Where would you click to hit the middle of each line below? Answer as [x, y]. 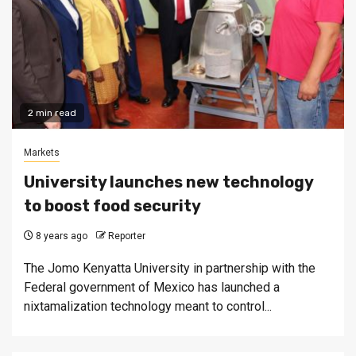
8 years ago [60, 236]
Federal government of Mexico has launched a [152, 288]
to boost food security [112, 206]
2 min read [52, 113]
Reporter [127, 236]
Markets [42, 153]
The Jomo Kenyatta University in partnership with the [170, 269]
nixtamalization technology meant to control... [148, 307]
